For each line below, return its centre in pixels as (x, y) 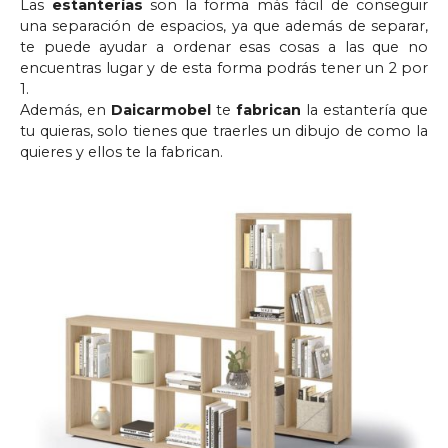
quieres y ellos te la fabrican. (121, 151)
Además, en (65, 109)
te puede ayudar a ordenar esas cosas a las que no (224, 46)
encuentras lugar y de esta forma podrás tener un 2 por (224, 67)
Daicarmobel (161, 109)
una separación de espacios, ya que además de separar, (224, 25)
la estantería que (364, 109)
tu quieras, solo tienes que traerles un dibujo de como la (224, 130)
